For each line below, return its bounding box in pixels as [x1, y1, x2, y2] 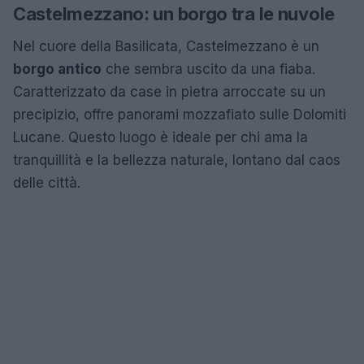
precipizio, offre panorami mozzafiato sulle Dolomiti [13, 106, 346, 123]
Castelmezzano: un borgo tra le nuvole [13, 2, 335, 24]
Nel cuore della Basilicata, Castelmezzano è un [13, 37, 319, 54]
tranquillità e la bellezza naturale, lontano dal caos [13, 151, 340, 168]
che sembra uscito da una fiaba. [102, 60, 315, 77]
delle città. [13, 174, 80, 191]
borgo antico [13, 60, 102, 77]
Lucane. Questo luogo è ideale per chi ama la [13, 128, 308, 145]
